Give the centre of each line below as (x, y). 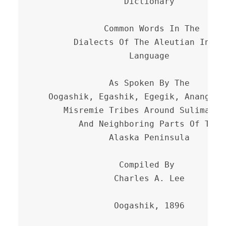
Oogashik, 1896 (109, 206)
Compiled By (104, 165)
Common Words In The (116, 29)
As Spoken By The (111, 83)
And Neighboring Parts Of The (126, 124)
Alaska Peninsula (111, 138)
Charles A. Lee (109, 179)
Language (101, 56)
